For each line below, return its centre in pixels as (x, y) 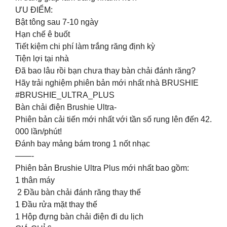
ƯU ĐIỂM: (34, 10)
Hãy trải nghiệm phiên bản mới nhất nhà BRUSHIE (107, 83)
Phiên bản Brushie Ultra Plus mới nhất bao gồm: (102, 168)
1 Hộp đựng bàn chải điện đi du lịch (79, 216)
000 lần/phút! (39, 131)
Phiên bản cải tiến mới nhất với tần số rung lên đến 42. (113, 119)
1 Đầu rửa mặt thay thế (56, 204)
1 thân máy (35, 180)
